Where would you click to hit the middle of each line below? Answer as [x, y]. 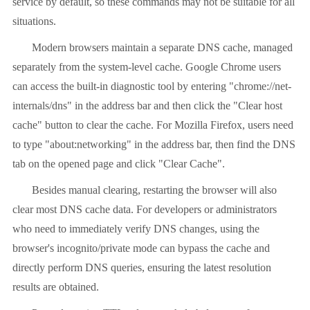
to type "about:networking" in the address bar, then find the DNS [154, 145]
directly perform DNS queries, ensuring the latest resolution [142, 268]
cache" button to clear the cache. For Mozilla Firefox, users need [153, 125]
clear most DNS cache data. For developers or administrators [145, 210]
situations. [34, 21]
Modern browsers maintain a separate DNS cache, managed [162, 48]
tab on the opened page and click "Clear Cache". [119, 164]
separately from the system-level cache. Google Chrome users [147, 67]
